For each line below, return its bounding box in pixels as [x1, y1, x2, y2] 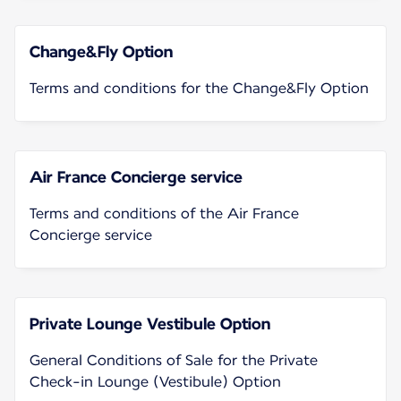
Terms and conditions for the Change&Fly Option [30, 79, 369, 97]
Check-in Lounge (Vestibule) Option [30, 372, 281, 390]
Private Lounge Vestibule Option [30, 313, 270, 333]
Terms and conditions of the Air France [30, 204, 299, 222]
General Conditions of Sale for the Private [30, 351, 318, 369]
